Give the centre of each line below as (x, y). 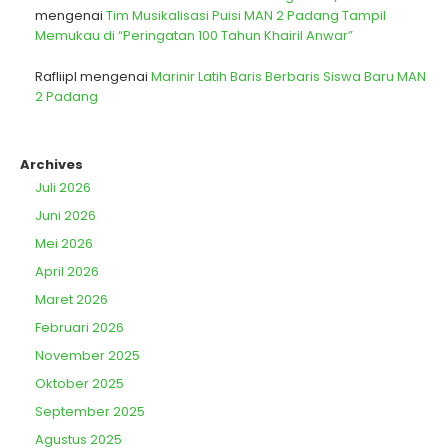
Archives (51, 165)
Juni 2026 (65, 216)
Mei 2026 (64, 244)
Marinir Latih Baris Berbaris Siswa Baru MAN (288, 77)
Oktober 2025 (79, 384)
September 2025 (90, 412)
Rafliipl (56, 77)
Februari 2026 (79, 328)
